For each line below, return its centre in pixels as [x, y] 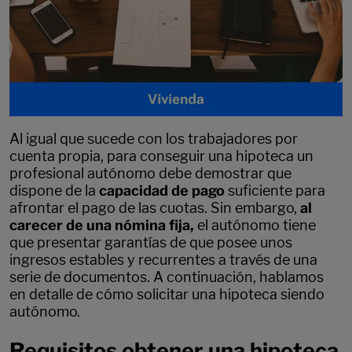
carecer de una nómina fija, [103, 225]
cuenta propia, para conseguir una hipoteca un [161, 156]
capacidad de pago [160, 191]
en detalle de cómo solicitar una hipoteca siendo [167, 294]
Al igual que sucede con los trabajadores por [154, 139]
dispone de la [53, 191]
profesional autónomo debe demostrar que [150, 173]
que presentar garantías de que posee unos [151, 242]
